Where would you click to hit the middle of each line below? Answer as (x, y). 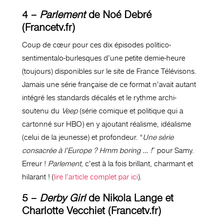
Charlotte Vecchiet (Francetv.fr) (91, 211)
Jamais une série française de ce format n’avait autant (109, 85)
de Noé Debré (118, 15)
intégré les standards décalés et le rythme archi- (99, 98)
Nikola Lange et (138, 198)
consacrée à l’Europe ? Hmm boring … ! (87, 151)
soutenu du (42, 111)
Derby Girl (62, 198)
